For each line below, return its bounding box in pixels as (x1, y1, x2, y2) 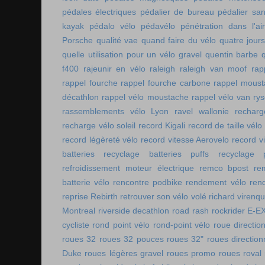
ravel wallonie (174, 106, 229, 117)
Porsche (62, 35, 93, 46)
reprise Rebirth (62, 192, 118, 202)
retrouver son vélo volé (120, 192, 206, 202)
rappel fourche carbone (121, 78, 211, 88)
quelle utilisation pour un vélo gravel (62, 50, 202, 60)
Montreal (62, 206, 95, 216)
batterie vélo (62, 177, 110, 188)
